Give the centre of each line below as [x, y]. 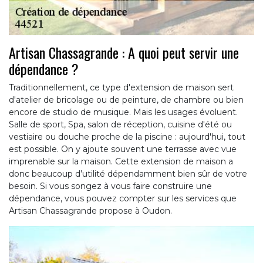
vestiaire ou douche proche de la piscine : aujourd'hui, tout [127, 136]
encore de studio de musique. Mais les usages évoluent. [123, 112]
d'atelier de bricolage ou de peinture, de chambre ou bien [126, 100]
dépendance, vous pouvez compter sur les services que [123, 198]
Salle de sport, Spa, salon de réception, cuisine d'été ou [120, 124]
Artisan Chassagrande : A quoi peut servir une [124, 52]
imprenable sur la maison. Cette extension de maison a [121, 161]
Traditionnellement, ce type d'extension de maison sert [121, 87]
